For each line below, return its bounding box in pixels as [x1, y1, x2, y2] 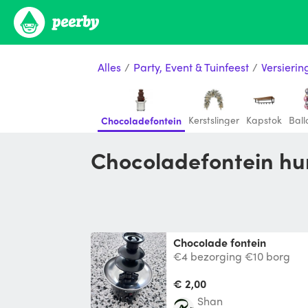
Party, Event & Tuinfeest [133, 58, 249, 75]
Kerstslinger [188, 113, 239, 126]
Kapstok [246, 113, 282, 126]
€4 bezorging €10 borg [173, 247, 290, 264]
